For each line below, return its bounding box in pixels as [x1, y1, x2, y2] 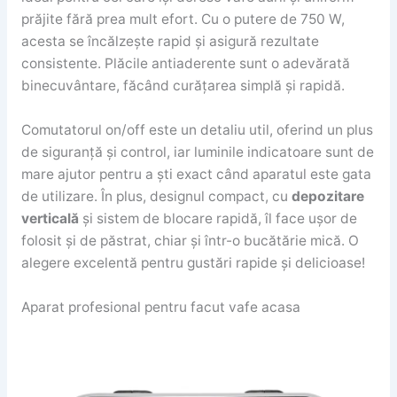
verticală [20, 210, 82, 228]
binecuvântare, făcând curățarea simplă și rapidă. [20, 77, 345, 95]
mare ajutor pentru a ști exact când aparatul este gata [20, 166, 371, 183]
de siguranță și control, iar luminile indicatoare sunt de [20, 144, 374, 161]
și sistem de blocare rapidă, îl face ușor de [82, 210, 357, 228]
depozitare [291, 188, 364, 206]
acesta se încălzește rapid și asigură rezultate [20, 33, 319, 51]
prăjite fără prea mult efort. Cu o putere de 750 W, [20, 11, 345, 28]
